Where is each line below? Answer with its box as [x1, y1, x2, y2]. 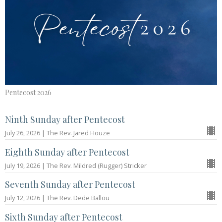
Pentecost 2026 [5, 87, 52, 97]
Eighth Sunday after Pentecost [5, 146, 129, 158]
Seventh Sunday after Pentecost [5, 178, 135, 191]
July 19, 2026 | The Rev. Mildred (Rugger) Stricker [5, 161, 147, 170]
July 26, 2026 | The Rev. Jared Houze [5, 128, 110, 138]
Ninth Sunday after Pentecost [5, 113, 125, 126]
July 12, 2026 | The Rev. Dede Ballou [5, 193, 110, 203]
